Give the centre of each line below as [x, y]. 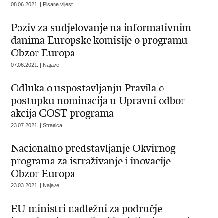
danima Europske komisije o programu [100, 40]
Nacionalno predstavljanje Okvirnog [93, 148]
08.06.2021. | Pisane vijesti [42, 4]
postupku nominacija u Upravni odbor [98, 101]
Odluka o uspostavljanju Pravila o [88, 88]
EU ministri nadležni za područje [87, 209]
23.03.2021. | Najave [35, 185]
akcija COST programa [63, 113]
